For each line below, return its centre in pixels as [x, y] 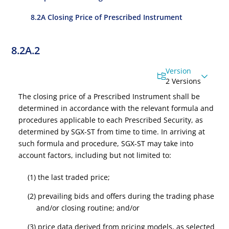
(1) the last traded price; [68, 177]
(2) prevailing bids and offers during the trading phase [121, 196]
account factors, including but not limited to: [95, 155]
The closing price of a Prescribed [76, 96]
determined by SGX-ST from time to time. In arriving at [112, 132]
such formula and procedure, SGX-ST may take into [106, 143]
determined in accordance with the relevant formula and [116, 108]
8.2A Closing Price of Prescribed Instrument [107, 17]
